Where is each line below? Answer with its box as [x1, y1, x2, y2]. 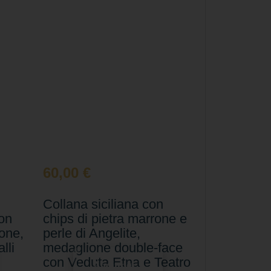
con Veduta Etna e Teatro [43, 254, 191, 270]
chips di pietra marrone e [43, 211, 188, 226]
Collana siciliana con [43, 196, 164, 212]
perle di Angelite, [43, 225, 141, 241]
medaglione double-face [43, 240, 183, 255]
